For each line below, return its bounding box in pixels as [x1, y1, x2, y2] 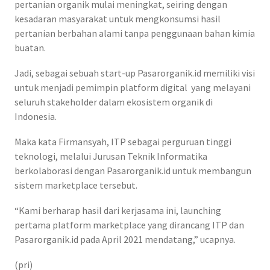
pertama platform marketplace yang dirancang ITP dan [14, 219, 244, 231]
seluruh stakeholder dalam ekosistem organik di [14, 96, 213, 108]
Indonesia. [14, 110, 57, 123]
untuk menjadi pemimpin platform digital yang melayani [14, 81, 251, 94]
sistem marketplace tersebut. [14, 179, 137, 192]
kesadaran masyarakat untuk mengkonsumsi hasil [14, 13, 221, 25]
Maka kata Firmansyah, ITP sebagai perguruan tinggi [14, 136, 231, 148]
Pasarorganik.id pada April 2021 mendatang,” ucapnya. [14, 233, 236, 246]
